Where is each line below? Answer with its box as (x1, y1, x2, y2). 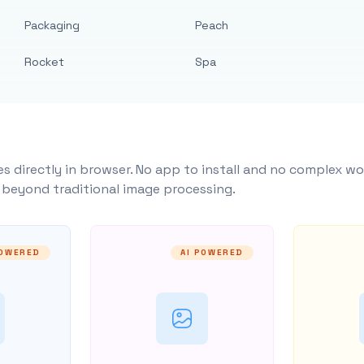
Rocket (24, 54, 65, 69)
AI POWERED (180, 247, 245, 258)
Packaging (24, 18, 80, 32)
